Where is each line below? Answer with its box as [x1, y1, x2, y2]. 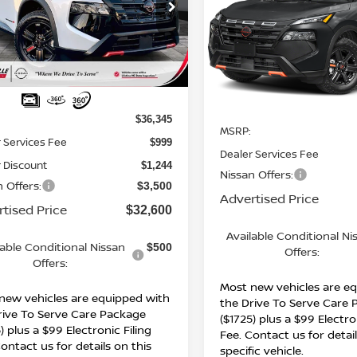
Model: [220, 48, 253, 60]
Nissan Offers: [220, 166, 294, 182]
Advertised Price [220, 189, 320, 207]
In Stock [226, 80, 263, 92]
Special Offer [234, 18, 295, 32]
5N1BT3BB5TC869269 [241, 37, 345, 49]
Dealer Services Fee [220, 146, 320, 161]
